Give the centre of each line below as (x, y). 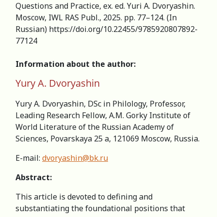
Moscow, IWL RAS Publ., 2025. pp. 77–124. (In (96, 17)
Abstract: (34, 177)
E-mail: (29, 158)
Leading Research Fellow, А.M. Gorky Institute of (103, 115)
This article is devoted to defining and (84, 196)
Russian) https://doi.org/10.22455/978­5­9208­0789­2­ (107, 29)
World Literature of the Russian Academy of (95, 127)
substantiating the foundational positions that (100, 208)
